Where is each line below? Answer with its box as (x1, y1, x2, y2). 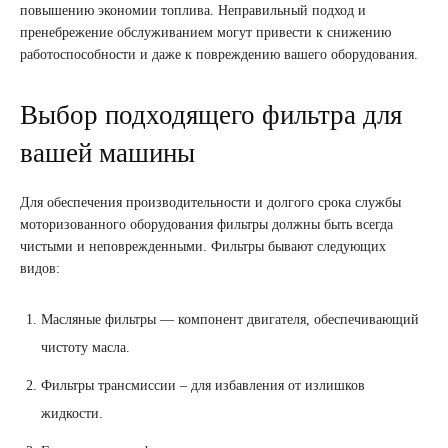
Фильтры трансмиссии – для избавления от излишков (41, 377, 365, 393)
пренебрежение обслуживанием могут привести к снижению (20, 24, 391, 40)
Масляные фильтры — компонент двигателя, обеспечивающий (41, 311, 419, 327)
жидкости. (41, 405, 103, 421)
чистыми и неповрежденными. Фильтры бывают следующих (20, 238, 386, 254)
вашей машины (20, 137, 195, 168)
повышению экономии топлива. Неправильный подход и (20, 2, 366, 18)
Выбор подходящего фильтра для (20, 99, 402, 130)
